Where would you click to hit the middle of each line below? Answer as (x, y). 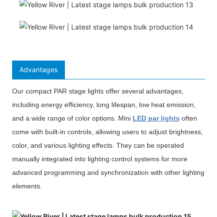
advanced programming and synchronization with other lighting (108, 172)
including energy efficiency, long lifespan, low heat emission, (104, 104)
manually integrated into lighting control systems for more (100, 159)
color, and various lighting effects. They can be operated (98, 145)
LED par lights (156, 118)
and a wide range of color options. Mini (72, 118)
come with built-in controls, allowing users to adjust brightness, (108, 132)
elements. (27, 186)
